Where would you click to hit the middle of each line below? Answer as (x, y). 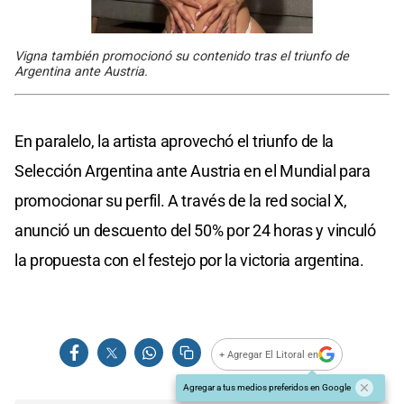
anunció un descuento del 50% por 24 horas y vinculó (195, 231)
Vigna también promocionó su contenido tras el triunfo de (182, 57)
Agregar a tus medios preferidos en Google (267, 388)
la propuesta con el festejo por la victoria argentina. (189, 261)
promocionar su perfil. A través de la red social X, (181, 201)
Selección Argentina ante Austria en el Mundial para (193, 171)
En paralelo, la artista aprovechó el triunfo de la (174, 142)
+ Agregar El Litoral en (269, 354)
